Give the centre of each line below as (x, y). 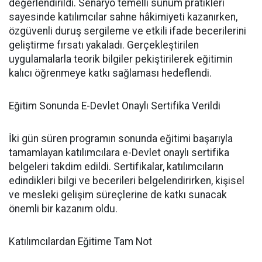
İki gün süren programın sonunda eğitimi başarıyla (121, 139)
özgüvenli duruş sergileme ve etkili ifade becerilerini (127, 31)
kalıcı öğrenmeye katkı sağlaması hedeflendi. (110, 73)
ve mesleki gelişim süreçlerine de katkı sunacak (118, 195)
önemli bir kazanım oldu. (63, 209)
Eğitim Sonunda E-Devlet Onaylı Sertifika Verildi (115, 106)
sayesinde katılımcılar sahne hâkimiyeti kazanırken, (123, 17)
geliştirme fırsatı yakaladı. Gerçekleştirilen (104, 45)
